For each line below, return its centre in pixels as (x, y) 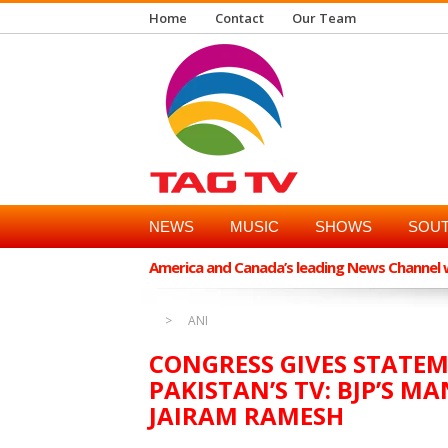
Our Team (324, 18)
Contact (239, 18)
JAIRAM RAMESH (246, 415)
